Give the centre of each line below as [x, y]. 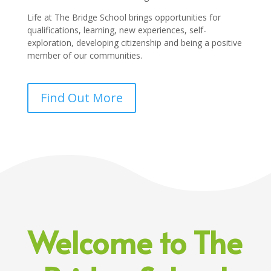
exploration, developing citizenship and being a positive [134, 42]
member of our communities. [84, 55]
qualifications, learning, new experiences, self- [116, 30]
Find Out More [81, 97]
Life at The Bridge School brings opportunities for [124, 17]
